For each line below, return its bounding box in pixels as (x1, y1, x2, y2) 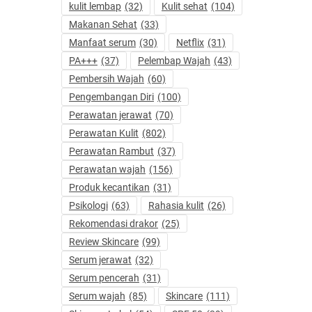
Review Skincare (69, 236, 139, 248)
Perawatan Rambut (69, 146, 154, 157)
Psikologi (69, 200, 108, 212)
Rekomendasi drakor (69, 218, 158, 230)
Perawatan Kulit (69, 127, 139, 139)
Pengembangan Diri (69, 91, 154, 103)
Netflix (176, 37, 204, 49)
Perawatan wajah (69, 164, 146, 175)
